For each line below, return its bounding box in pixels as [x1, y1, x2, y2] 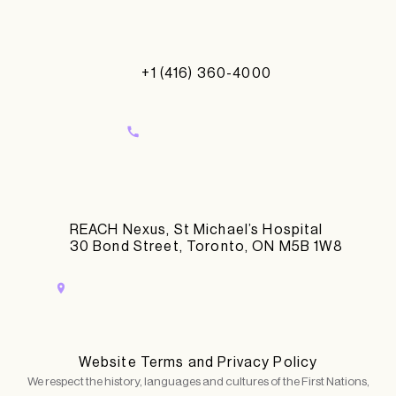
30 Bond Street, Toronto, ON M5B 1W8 [69, 240, 344, 255]
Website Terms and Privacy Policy [78, 355, 318, 370]
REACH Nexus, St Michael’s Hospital [69, 223, 324, 238]
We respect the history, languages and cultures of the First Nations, [27, 376, 369, 388]
